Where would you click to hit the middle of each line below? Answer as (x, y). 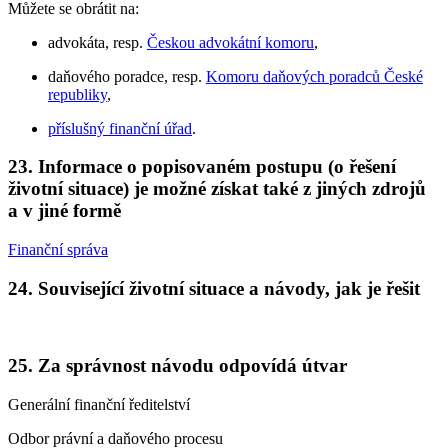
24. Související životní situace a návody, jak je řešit (214, 288)
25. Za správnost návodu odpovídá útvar (177, 366)
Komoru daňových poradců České (314, 76)
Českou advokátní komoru (230, 42)
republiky (77, 94)
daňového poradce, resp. (127, 76)
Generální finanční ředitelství (99, 404)
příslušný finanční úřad (120, 128)
